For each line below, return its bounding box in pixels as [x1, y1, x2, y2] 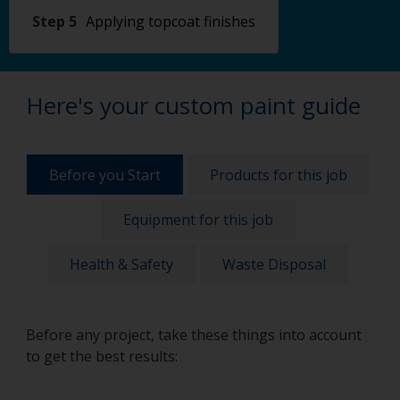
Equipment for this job [122, 209, 273, 229]
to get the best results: [26, 346, 178, 366]
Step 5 [32, 12, 77, 31]
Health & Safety [70, 254, 173, 274]
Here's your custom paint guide [26, 89, 361, 121]
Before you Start [48, 164, 161, 185]
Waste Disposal [222, 254, 326, 274]
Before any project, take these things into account [26, 325, 362, 345]
